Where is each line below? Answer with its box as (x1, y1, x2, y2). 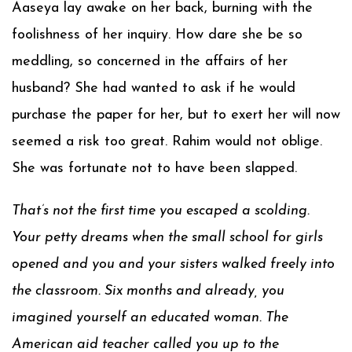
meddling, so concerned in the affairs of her (12, 54, 288, 69)
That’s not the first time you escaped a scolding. (12, 203, 310, 218)
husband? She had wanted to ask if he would (12, 81, 295, 96)
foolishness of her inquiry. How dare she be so (12, 27, 302, 42)
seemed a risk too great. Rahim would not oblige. (12, 134, 322, 149)
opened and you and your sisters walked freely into (12, 257, 335, 272)
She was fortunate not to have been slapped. (12, 161, 297, 176)
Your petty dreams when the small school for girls (12, 230, 323, 245)
